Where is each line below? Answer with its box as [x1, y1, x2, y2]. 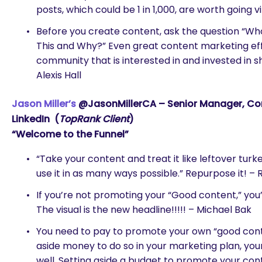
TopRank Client [59, 112, 129, 126]
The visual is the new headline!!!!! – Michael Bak [36, 203, 251, 216]
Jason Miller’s [12, 97, 76, 111]
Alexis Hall [36, 68, 81, 82]
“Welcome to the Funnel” [12, 127, 129, 141]
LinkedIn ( [12, 112, 59, 126]
